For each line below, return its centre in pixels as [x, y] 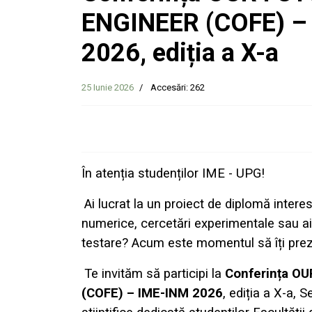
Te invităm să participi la [155, 274]
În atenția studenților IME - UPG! [173, 174]
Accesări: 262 [178, 88]
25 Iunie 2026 [108, 88]
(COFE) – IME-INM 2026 [152, 294]
